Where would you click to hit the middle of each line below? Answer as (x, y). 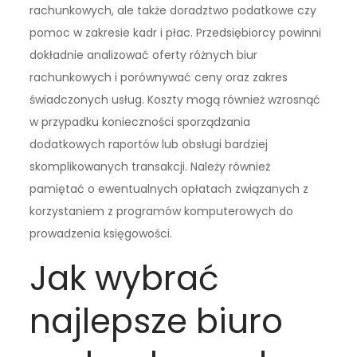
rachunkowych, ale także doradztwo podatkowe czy (173, 11)
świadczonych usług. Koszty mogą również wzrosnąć (175, 100)
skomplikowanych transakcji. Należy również (150, 167)
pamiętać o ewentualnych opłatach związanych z (169, 189)
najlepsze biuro (157, 322)
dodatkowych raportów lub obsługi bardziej (149, 145)
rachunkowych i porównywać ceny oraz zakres (159, 78)
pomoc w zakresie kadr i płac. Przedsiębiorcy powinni (176, 33)
